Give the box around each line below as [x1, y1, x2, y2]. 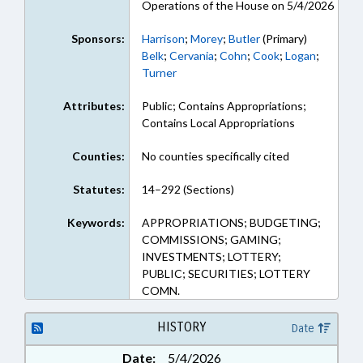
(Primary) [259, 32, 307, 45]
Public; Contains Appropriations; [141, 99, 306, 113]
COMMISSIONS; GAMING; [141, 233, 281, 246]
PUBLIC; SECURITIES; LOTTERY [141, 267, 310, 280]
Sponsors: [70, 32, 125, 45]
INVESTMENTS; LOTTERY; [141, 250, 281, 263]
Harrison [141, 32, 185, 45]
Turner [141, 66, 177, 79]
